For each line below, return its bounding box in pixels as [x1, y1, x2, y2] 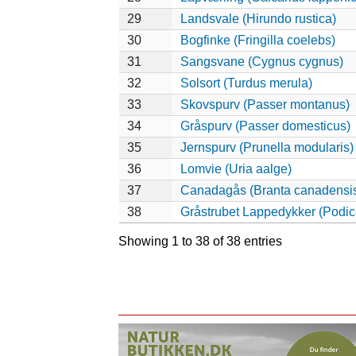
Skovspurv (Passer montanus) [180, 97, 350, 111]
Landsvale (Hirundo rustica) [180, 11, 336, 25]
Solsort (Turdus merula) [180, 75, 312, 90]
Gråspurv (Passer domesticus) [180, 118, 350, 133]
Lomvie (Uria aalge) [180, 161, 292, 176]
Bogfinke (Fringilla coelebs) [180, 33, 335, 47]
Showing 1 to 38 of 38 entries [118, 234, 283, 248]
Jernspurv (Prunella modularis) [180, 140, 354, 154]
